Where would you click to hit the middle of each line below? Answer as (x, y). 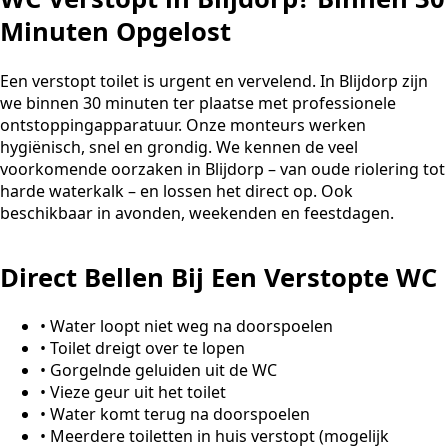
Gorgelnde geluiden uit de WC (163, 370)
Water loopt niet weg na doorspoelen (191, 326)
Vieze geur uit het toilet (138, 392)
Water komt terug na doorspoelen (180, 414)
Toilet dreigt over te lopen (147, 348)
